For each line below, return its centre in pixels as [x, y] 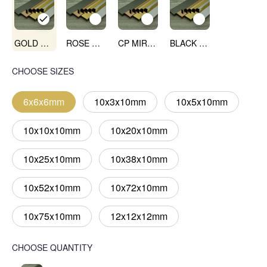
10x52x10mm [52, 188]
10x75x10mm [52, 216]
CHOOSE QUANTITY [52, 248]
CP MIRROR [151, 43]
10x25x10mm [52, 159]
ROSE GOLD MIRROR [96, 43]
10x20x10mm [139, 131]
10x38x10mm [139, 159]
